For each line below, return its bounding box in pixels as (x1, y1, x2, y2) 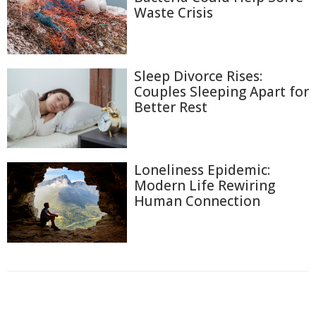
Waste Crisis (134, 4, 213, 23)
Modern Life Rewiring (134, 176, 275, 195)
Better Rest (134, 97, 207, 116)
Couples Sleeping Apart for (134, 82, 309, 101)
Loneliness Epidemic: (134, 161, 270, 180)
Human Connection (134, 192, 260, 211)
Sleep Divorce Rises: (134, 66, 262, 85)
